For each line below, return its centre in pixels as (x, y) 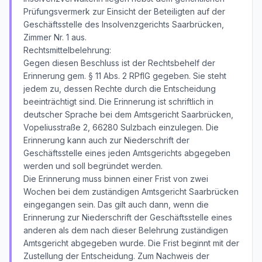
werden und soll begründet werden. (93, 166)
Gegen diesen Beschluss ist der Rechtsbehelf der (119, 63)
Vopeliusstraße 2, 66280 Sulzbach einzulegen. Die (121, 127)
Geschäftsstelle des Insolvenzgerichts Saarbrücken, (124, 24)
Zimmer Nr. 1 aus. (55, 37)
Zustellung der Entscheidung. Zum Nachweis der (116, 256)
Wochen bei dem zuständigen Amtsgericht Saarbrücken (131, 192)
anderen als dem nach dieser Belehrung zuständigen (126, 230)
